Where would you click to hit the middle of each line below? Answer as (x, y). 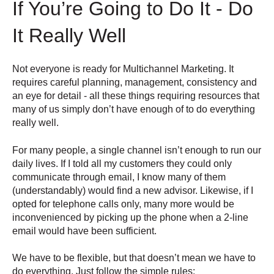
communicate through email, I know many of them (119, 177)
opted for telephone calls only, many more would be (123, 204)
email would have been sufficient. (84, 231)
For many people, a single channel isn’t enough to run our (137, 150)
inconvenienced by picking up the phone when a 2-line (130, 217)
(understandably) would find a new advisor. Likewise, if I (133, 190)
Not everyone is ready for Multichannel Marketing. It (123, 69)
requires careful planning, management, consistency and (135, 83)
